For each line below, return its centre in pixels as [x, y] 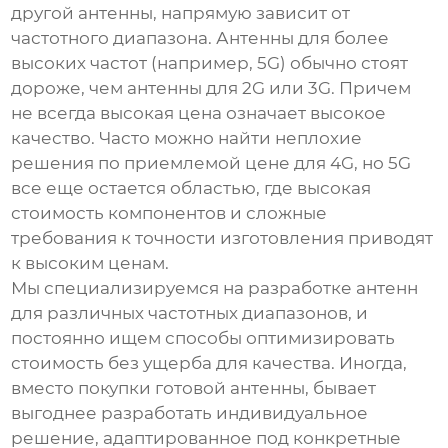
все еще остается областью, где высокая [191, 188]
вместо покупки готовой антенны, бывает [194, 388]
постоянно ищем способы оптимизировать [203, 338]
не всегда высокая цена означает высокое [199, 113]
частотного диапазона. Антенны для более [200, 38]
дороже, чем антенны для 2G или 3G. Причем [211, 88]
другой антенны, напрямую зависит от [181, 13]
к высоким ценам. [90, 263]
